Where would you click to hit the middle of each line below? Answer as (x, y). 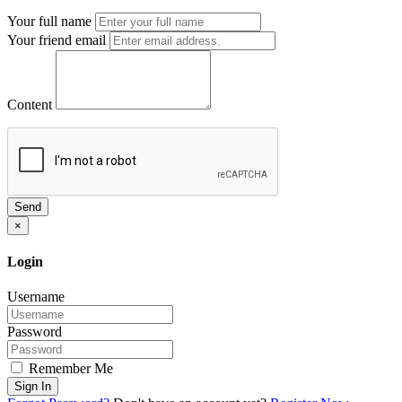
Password (35, 332)
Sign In (33, 387)
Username (36, 297)
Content (30, 104)
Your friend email (57, 39)
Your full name (49, 21)
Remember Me (69, 369)
